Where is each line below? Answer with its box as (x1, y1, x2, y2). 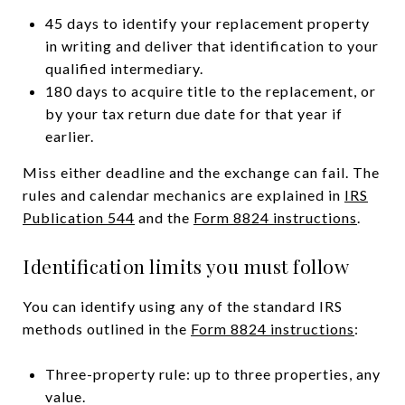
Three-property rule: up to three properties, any (44, 364, 381, 382)
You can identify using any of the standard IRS (23, 297, 343, 315)
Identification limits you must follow (23, 252, 349, 278)
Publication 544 (23, 208, 135, 226)
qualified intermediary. (44, 59, 203, 77)
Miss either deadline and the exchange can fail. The (23, 163, 380, 181)
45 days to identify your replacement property (44, 14, 370, 32)
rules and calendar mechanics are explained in (23, 185, 344, 203)
